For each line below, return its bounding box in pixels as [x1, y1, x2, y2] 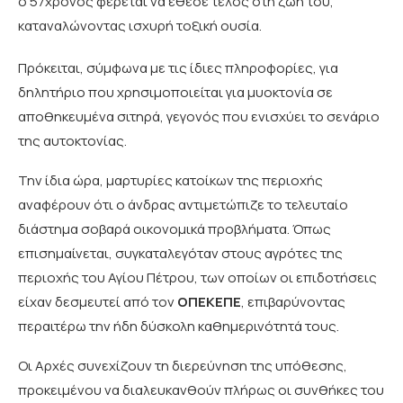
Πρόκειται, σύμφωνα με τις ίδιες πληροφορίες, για [18, 58, 338, 77]
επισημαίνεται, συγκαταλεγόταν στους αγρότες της [18, 244, 343, 263]
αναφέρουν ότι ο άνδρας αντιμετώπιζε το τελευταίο [18, 195, 348, 214]
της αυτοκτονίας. [18, 131, 127, 150]
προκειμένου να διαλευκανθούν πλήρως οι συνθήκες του [18, 381, 384, 399]
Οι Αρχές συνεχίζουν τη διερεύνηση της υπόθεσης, [18, 356, 347, 375]
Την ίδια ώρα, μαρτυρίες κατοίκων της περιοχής [18, 171, 323, 190]
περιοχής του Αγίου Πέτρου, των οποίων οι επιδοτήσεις [18, 268, 377, 287]
